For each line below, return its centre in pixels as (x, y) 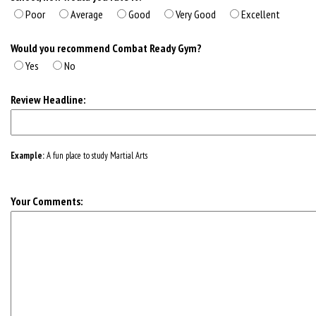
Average (87, 14)
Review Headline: (48, 100)
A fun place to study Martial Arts (97, 156)
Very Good (196, 14)
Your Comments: (47, 201)
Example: (29, 156)
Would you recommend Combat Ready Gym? (106, 48)
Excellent (261, 14)
